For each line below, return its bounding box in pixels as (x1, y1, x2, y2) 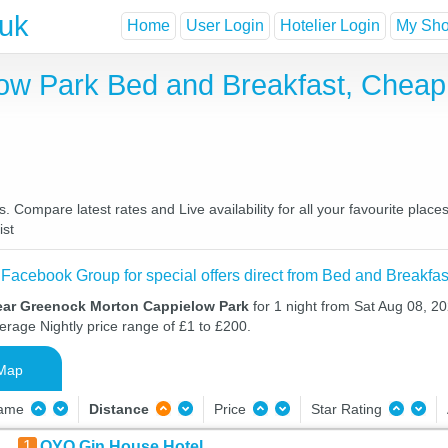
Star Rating (310, 401, 386, 417)
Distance (88, 401, 149, 417)
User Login (186, 17, 264, 35)
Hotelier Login (280, 17, 380, 35)
